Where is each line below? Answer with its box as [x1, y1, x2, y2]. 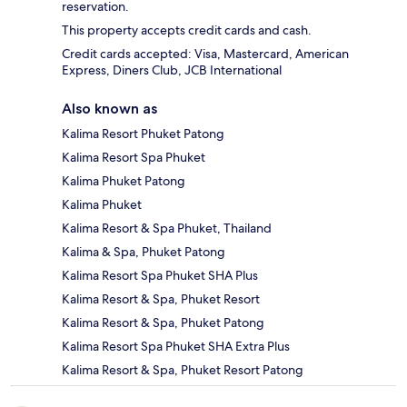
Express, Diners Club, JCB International [62, 61, 282, 78]
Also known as [62, 99, 157, 117]
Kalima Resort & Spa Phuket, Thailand [62, 219, 272, 236]
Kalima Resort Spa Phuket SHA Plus [62, 266, 258, 283]
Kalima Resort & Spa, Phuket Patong [62, 313, 264, 331]
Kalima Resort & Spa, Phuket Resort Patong [62, 361, 303, 378]
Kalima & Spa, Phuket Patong [62, 243, 225, 260]
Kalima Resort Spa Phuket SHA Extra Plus [62, 337, 290, 354]
